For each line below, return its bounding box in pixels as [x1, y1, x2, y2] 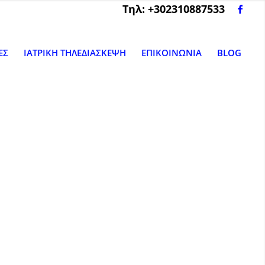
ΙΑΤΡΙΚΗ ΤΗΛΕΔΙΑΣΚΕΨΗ [24, 47, 127, 59]
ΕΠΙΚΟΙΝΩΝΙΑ [141, 47, 202, 59]
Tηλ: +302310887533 [122, 2, 225, 16]
